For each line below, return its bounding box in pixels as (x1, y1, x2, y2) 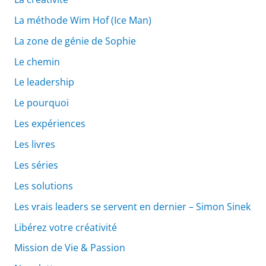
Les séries (14, 158, 58, 172)
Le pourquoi (14, 96, 69, 110)
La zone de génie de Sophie (14, 34, 136, 47)
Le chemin (14, 55, 60, 68)
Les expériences (14, 117, 85, 131)
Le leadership (14, 75, 74, 89)
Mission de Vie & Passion (14, 241, 125, 255)
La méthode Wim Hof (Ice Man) (14, 13, 151, 27)
